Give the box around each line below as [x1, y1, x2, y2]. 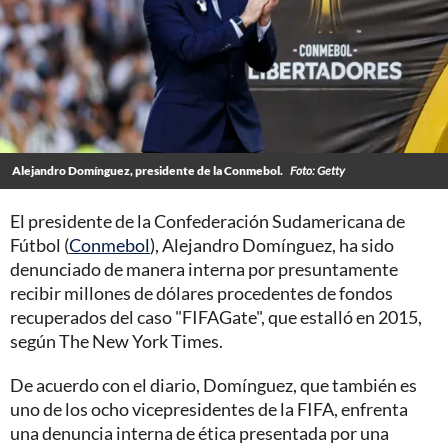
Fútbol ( [10, 233, 69, 256]
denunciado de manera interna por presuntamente [10, 257, 398, 280]
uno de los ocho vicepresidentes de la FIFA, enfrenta [10, 397, 408, 420]
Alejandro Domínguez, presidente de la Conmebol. [12, 162, 285, 178]
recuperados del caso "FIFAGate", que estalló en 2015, [10, 305, 422, 328]
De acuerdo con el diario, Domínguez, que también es [10, 373, 417, 396]
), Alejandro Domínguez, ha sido [150, 233, 394, 256]
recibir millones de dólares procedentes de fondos [10, 281, 393, 304]
